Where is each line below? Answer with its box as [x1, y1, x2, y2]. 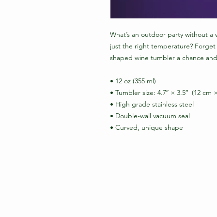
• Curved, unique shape [110, 123, 183, 132]
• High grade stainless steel [110, 100, 196, 108]
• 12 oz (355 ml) [110, 77, 156, 85]
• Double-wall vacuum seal [110, 111, 190, 120]
